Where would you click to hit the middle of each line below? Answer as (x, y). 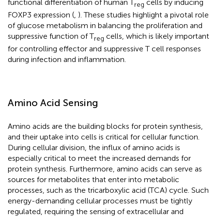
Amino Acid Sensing (53, 103)
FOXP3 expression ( (41, 15)
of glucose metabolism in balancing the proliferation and (105, 26)
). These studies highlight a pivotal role (143, 15)
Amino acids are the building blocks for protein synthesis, (105, 126)
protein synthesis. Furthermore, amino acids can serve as (105, 169)
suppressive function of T (51, 36)
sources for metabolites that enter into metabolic (93, 180)
